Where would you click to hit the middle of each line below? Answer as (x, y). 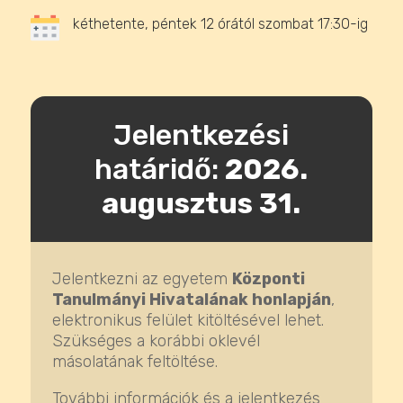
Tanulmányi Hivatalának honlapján (191, 300)
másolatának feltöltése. (134, 362)
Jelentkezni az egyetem (139, 279)
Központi (268, 279)
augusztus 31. (201, 204)
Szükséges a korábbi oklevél (156, 341)
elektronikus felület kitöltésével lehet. (188, 321)
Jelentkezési (201, 135)
